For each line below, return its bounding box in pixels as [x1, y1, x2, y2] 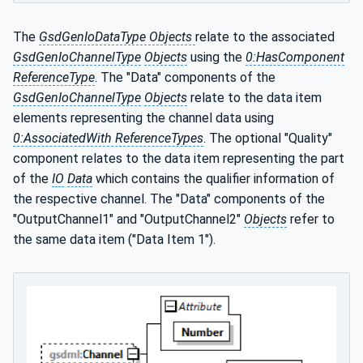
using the [187, 49, 246, 65]
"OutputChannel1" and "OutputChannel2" [13, 211, 244, 227]
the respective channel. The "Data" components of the [13, 190, 325, 207]
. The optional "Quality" [203, 130, 332, 146]
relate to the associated [195, 28, 335, 45]
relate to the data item [187, 89, 322, 105]
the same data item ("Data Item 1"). [13, 231, 216, 247]
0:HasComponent [246, 49, 344, 65]
